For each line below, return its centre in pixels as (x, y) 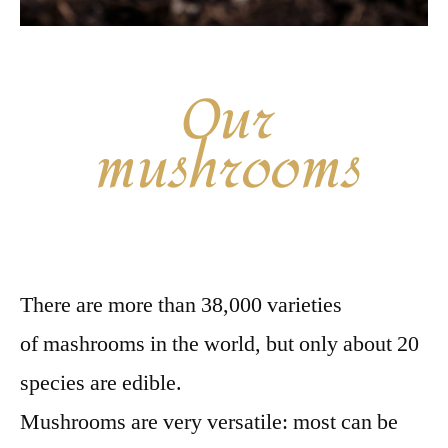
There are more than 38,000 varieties (181, 304)
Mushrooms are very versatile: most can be (209, 421)
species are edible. (101, 382)
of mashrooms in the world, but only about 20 (219, 343)
